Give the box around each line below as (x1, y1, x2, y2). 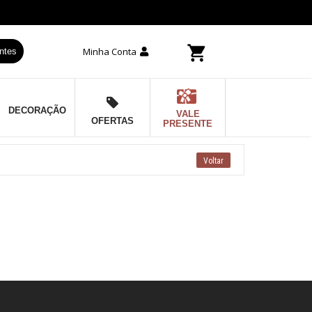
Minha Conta (82, 45, 136, 58)
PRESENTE (163, 118, 212, 129)
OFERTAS (91, 116, 134, 126)
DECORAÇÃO (8, 105, 66, 116)
